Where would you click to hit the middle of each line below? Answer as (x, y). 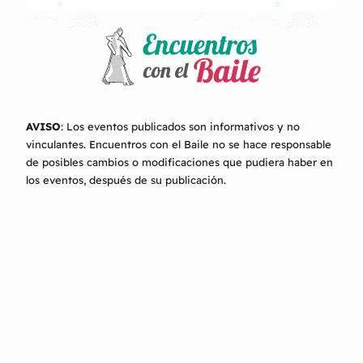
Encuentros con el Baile (149, 145)
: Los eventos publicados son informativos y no (180, 127)
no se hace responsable (270, 145)
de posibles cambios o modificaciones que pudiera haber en (179, 162)
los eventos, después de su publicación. (126, 180)
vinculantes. (58, 145)
